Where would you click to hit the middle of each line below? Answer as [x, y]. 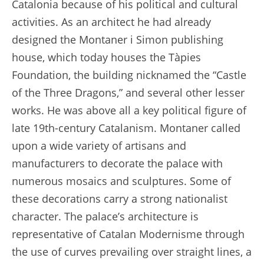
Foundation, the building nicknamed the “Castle [129, 75]
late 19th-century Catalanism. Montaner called [126, 128]
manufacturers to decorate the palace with [117, 163]
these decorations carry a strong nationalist [120, 198]
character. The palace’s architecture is [105, 216]
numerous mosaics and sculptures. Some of [121, 181]
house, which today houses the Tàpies [106, 57]
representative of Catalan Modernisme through [128, 234]
